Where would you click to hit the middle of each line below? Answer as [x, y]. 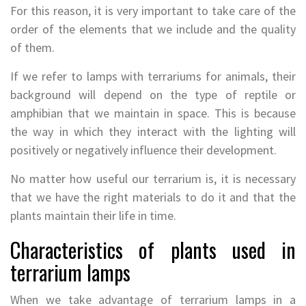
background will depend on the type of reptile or [153, 95]
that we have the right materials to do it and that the [153, 197]
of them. [32, 48]
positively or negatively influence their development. [143, 150]
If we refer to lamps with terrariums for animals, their [153, 76]
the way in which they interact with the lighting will [153, 132]
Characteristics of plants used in [153, 250]
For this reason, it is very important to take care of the [153, 11]
